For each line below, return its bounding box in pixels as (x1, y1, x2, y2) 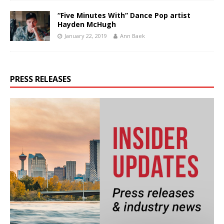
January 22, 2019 (64, 32, 107, 40)
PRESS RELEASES (10, 73, 71, 85)
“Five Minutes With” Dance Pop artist (57, 10, 190, 20)
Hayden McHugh (57, 19, 116, 29)
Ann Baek (120, 32, 145, 40)
